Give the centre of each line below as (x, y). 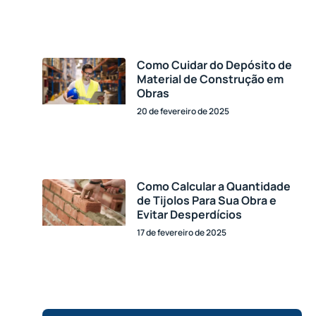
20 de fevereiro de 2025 (183, 111)
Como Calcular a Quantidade (213, 186)
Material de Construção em (210, 79)
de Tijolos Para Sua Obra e (206, 200)
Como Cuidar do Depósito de (214, 65)
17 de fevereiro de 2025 (181, 232)
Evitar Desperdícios (189, 214)
